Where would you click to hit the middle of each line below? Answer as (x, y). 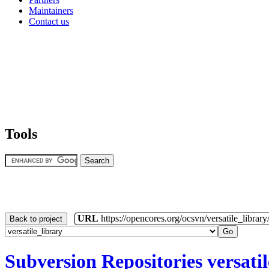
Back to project (36, 219)
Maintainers (51, 10)
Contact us (49, 21)
